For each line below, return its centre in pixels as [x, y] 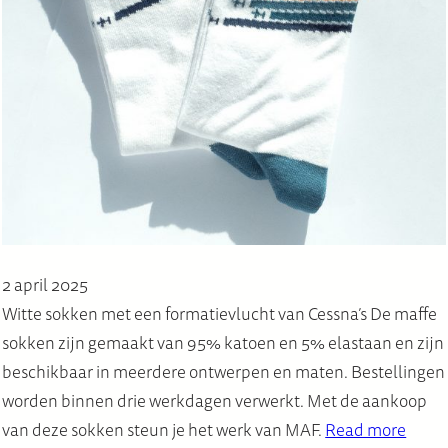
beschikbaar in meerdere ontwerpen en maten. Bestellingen [224, 372]
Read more [366, 430]
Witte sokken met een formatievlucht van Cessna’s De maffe [220, 314]
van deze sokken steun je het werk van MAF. [164, 430]
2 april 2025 [45, 285]
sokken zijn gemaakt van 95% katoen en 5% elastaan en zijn [223, 343]
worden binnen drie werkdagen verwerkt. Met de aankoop [215, 401]
